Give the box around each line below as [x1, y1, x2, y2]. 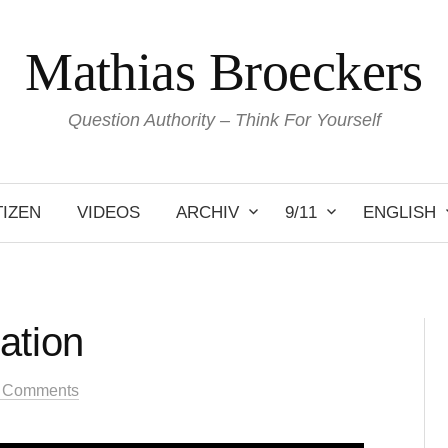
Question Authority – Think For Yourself [67, 110, 381, 130]
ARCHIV [176, 203, 239, 222]
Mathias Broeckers [25, 42, 423, 102]
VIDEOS [77, 203, 140, 222]
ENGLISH [363, 203, 436, 222]
